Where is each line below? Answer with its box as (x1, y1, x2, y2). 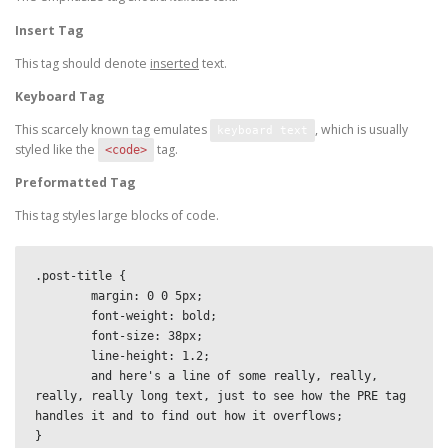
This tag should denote (15, 54, 150, 72)
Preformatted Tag (15, 174, 136, 191)
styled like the (15, 140, 98, 158)
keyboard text (217, 123, 308, 137)
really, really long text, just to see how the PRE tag (35, 389, 406, 404)
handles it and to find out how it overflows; (35, 409, 343, 424)
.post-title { (35, 269, 126, 284)
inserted (150, 54, 199, 72)
